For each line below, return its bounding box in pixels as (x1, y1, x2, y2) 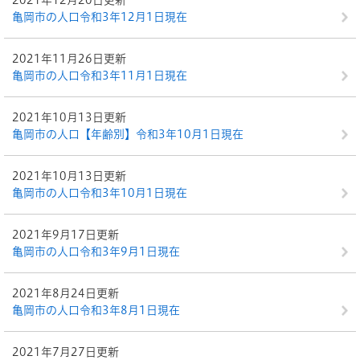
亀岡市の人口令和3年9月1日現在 (12, 246, 180, 257)
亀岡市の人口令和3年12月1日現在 (12, 11, 187, 22)
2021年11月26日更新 (12, 53, 126, 64)
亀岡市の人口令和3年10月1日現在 (12, 187, 187, 198)
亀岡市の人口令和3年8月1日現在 (12, 305, 180, 316)
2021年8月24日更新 (12, 288, 119, 299)
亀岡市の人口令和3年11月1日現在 (12, 70, 187, 81)
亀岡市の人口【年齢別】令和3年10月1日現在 (12, 129, 243, 140)
